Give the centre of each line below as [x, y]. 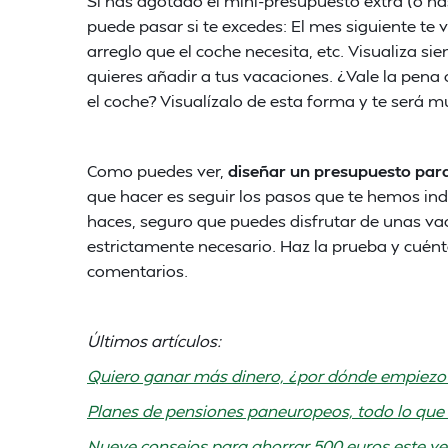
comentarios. [137, 270]
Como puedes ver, [157, 170]
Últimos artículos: [154, 340]
